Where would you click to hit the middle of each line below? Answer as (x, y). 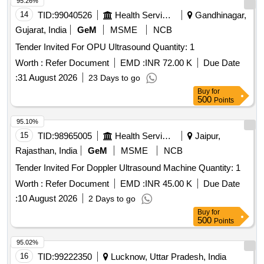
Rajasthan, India (46, 151)
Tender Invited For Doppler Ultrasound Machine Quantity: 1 (220, 168)
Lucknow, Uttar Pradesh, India (167, 257)
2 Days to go (112, 199)
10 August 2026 (47, 199)
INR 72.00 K (169, 63)
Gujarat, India (41, 30)
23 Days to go (114, 78)
